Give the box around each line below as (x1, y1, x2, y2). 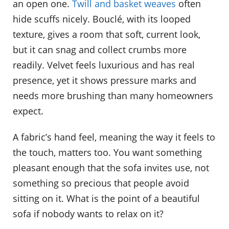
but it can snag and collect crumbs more (13, 43, 187, 56)
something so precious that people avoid (13, 177, 189, 190)
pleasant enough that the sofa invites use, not (13, 162, 209, 174)
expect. (13, 104, 43, 117)
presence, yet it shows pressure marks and (13, 74, 196, 86)
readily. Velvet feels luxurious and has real (13, 58, 195, 71)
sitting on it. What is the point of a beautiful (13, 192, 200, 205)
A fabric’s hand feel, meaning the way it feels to (13, 131, 215, 144)
